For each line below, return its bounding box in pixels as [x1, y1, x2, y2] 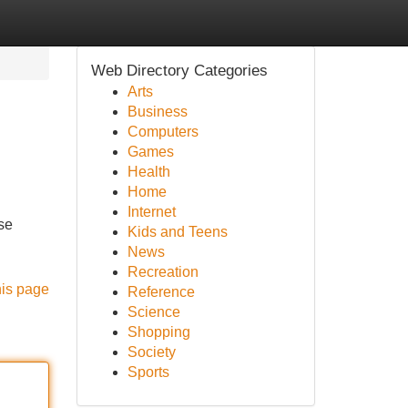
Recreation [127, 264, 199, 280]
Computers [127, 124, 199, 139]
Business [127, 104, 188, 119]
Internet [127, 204, 176, 219]
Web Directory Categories [90, 62, 268, 79]
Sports [127, 364, 169, 380]
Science [127, 304, 180, 320]
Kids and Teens [127, 224, 228, 240]
